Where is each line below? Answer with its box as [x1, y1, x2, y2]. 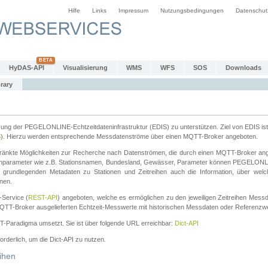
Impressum [118, 7, 148, 14]
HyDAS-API [9, 64, 44, 71]
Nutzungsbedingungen [160, 7, 224, 14]
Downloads [226, 64, 261, 71]
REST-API [28, 194, 58, 201]
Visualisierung [63, 64, 108, 71]
